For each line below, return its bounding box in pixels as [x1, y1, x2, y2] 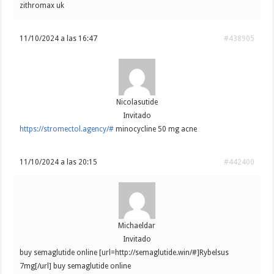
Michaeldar [118, 221, 156, 231]
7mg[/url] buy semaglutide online [20, 262, 131, 271]
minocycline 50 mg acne [114, 125, 198, 134]
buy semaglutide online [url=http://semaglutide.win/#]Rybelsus [20, 248, 229, 257]
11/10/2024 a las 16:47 [20, 34, 98, 43]
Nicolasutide [116, 98, 158, 107]
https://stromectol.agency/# [20, 125, 114, 134]
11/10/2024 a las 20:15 [20, 158, 98, 167]
